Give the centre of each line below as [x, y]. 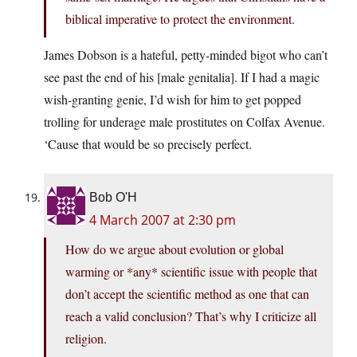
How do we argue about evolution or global [175, 249]
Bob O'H [113, 198]
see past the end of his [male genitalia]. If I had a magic [182, 77]
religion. [86, 339]
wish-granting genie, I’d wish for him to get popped [173, 100]
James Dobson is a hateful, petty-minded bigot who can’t [186, 55]
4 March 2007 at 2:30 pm [163, 220]
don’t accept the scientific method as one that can [187, 294]
